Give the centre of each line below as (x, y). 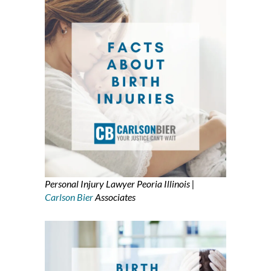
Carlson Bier (69, 197)
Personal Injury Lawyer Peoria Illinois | (120, 184)
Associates (114, 197)
